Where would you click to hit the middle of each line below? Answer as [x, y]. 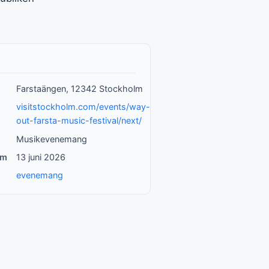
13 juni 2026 [41, 157]
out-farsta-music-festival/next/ [79, 121]
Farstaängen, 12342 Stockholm [79, 89]
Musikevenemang [51, 139]
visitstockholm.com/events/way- [83, 107]
